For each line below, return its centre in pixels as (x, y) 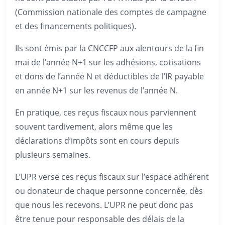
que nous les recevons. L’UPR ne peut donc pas (104, 205)
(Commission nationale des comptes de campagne (111, 12)
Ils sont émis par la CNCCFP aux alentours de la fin (109, 48)
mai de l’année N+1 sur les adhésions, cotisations (108, 62)
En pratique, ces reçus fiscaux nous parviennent (106, 113)
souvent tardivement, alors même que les (94, 127)
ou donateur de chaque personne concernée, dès (109, 191)
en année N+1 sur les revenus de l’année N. (96, 90)
